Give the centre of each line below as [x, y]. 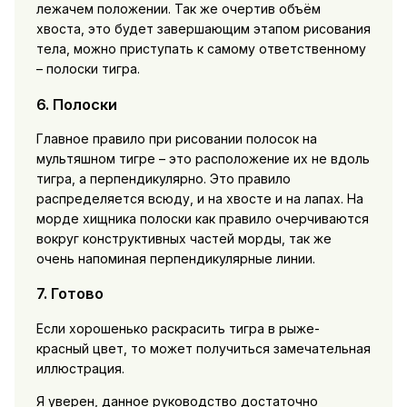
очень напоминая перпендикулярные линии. [175, 259]
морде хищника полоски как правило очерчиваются [202, 219]
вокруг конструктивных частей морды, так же [184, 239]
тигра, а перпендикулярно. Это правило [163, 179]
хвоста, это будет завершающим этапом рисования [203, 29]
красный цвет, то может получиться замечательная [203, 348]
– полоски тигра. [88, 69]
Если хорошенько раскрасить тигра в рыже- [178, 328]
